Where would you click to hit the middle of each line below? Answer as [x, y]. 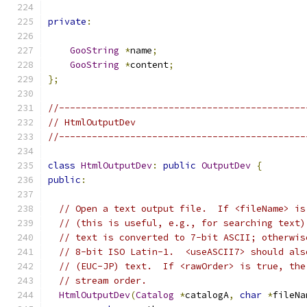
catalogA [207, 295]
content [149, 65]
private [67, 22]
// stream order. [103, 281]
